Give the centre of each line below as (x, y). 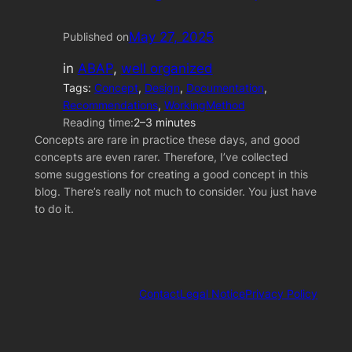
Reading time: (98, 123)
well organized (167, 68)
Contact (160, 294)
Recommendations (110, 105)
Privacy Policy (282, 294)
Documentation (225, 88)
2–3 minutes (164, 123)
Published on (95, 36)
